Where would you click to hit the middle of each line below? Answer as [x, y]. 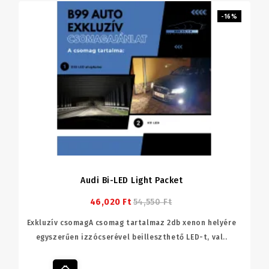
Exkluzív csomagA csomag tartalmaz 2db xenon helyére [131, 222]
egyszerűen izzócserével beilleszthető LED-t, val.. [131, 237]
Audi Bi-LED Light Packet [131, 180]
